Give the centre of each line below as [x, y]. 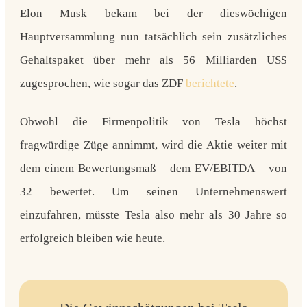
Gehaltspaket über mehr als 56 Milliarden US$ [153, 60]
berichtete [210, 83]
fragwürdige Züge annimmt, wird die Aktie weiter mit [153, 145]
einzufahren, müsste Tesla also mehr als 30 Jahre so [153, 214]
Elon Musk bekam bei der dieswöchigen [153, 13]
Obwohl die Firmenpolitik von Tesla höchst [153, 121]
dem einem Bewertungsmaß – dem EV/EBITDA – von [153, 168]
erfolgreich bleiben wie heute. [93, 238]
